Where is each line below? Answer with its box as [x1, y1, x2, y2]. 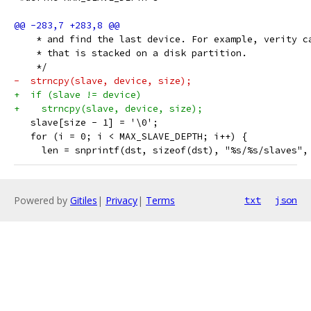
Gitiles [70, 194, 97, 207]
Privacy [106, 194, 137, 207]
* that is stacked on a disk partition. [14, 47, 247, 59]
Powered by [14, 194, 70, 207]
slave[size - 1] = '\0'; [14, 117, 158, 128]
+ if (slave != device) [14, 89, 142, 101]
